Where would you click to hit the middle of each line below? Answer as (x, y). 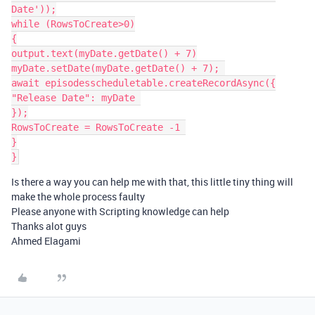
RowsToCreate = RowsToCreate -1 (98, 127)
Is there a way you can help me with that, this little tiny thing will (152, 182)
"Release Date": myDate (76, 98)
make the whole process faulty (78, 197)
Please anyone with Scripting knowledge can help (120, 211)
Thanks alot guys (49, 226)
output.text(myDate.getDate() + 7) (104, 53)
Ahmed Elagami (46, 241)
